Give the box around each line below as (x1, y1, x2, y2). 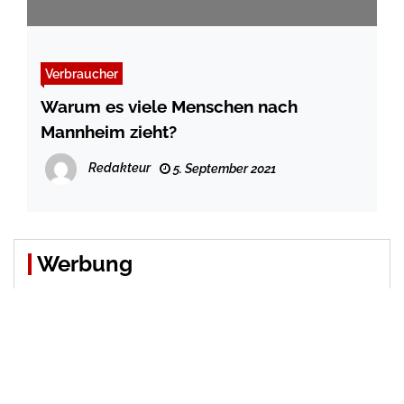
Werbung (37, 251, 133, 278)
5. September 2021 (170, 161, 276, 177)
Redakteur (88, 161, 151, 176)
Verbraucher (45, 66, 118, 82)
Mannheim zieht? (41, 122, 177, 142)
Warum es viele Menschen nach (41, 96, 298, 117)
